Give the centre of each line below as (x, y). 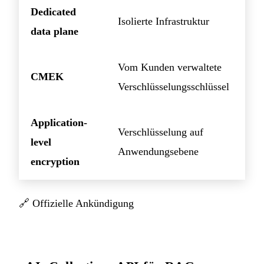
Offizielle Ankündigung (83, 203)
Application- (59, 122)
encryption (55, 161)
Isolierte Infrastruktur (164, 21)
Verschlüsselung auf (161, 132)
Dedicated (53, 11)
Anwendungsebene (158, 151)
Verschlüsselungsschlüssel (174, 86)
